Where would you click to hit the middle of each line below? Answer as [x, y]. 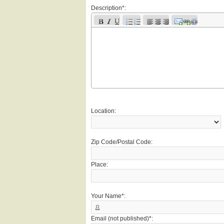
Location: [103, 111]
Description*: [108, 8]
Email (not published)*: [122, 218]
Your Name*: [108, 196]
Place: [99, 164]
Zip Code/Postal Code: [122, 142]
